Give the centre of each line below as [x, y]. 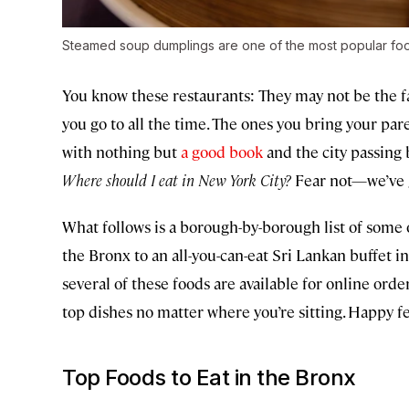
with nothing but [121, 152]
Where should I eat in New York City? [178, 180]
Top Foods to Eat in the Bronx [209, 378]
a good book [222, 152]
